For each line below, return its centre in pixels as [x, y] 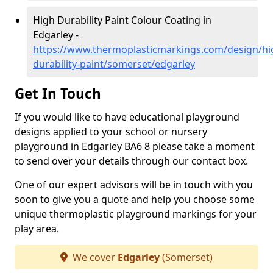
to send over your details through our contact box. [131, 161]
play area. [37, 229]
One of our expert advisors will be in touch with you [134, 185]
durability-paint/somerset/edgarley [114, 64]
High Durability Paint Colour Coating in [122, 20]
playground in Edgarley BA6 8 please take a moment [135, 146]
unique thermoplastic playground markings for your [136, 214]
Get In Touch [58, 94]
